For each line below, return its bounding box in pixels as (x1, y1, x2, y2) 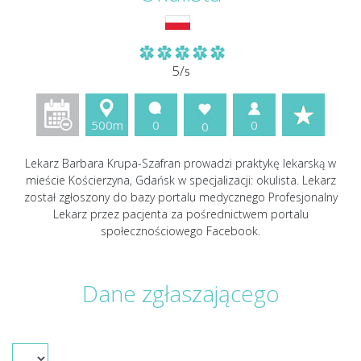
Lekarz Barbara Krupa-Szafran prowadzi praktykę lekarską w (25, 156, 336, 171)
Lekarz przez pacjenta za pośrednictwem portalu (52, 206, 309, 222)
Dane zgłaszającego (81, 278, 280, 309)
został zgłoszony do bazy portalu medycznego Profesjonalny (23, 189, 338, 205)
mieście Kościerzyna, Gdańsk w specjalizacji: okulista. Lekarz (25, 172, 336, 188)
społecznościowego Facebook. (101, 223, 260, 239)
